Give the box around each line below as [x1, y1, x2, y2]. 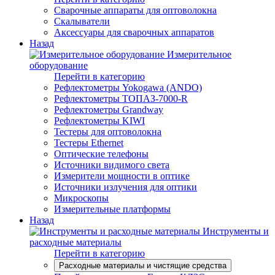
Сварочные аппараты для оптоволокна [54, 5, 217, 15]
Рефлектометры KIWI [54, 115, 145, 126]
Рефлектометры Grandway [54, 104, 163, 115]
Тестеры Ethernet [54, 137, 123, 148]
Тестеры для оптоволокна [54, 126, 161, 137]
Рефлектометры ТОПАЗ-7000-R [54, 93, 188, 104]
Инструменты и [203, 226, 269, 236]
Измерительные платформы [54, 204, 171, 214]
